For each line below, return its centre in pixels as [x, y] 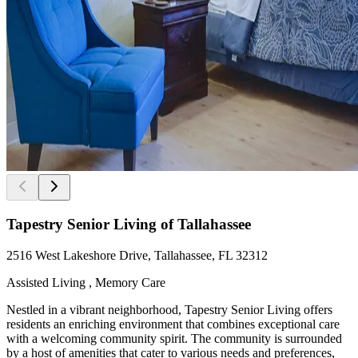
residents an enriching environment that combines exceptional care [173, 324]
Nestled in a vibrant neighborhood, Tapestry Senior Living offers [169, 309]
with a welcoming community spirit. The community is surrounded [174, 338]
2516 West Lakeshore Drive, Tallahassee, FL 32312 [137, 255]
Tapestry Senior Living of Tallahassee [129, 225]
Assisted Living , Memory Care [86, 282]
